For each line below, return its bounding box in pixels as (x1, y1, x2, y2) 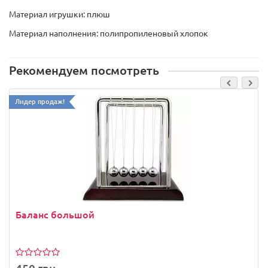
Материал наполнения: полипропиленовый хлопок (9, 28, 208, 39)
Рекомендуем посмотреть (9, 62, 159, 78)
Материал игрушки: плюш (9, 8, 110, 20)
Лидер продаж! (15, 96, 65, 107)
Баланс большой (16, 208, 95, 221)
